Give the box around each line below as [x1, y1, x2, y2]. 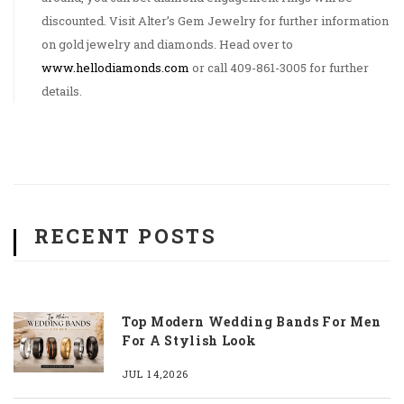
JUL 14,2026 [122, 367, 189, 381]
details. [41, 83, 82, 100]
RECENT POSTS [34, 223, 217, 250]
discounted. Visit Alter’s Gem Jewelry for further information [41, 13, 389, 30]
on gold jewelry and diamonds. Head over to [41, 36, 293, 53]
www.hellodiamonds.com [41, 60, 189, 77]
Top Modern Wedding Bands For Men [122, 313, 381, 331]
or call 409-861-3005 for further [189, 60, 369, 77]
